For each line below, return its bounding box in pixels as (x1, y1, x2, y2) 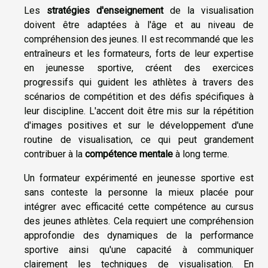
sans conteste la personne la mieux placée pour (24, 186, 254, 198)
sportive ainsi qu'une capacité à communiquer (24, 243, 254, 255)
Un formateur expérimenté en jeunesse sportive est (24, 172, 254, 184)
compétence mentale (85, 148, 173, 160)
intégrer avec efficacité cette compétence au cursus (24, 200, 254, 212)
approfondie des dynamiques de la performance (24, 229, 254, 241)
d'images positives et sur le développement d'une (24, 119, 254, 131)
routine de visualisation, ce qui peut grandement (24, 133, 254, 145)
